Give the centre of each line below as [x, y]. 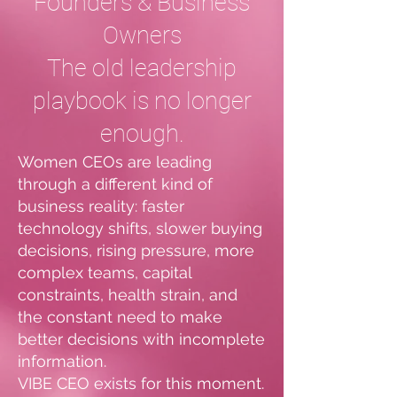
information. [62, 361]
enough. [142, 134]
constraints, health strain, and [128, 295]
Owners [142, 35]
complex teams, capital [105, 272]
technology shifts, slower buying [140, 228]
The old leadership [142, 68]
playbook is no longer [142, 101]
